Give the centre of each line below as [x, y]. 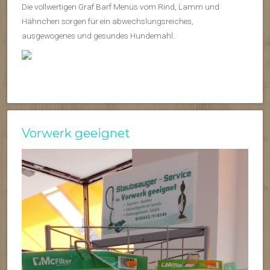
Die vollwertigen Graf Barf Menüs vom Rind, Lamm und [121, 7]
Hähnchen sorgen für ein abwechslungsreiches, [108, 21]
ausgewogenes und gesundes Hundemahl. [98, 36]
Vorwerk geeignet [76, 133]
